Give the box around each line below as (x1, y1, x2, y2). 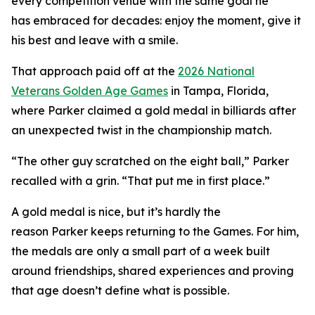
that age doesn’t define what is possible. (11, 283, 232, 297)
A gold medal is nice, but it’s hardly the (11, 205, 221, 219)
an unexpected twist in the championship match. (11, 123, 274, 137)
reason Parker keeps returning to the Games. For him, (11, 224, 299, 238)
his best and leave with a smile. (11, 33, 181, 47)
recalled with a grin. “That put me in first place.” (11, 174, 273, 188)
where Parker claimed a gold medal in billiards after (11, 103, 296, 117)
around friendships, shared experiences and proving (11, 264, 294, 278)
